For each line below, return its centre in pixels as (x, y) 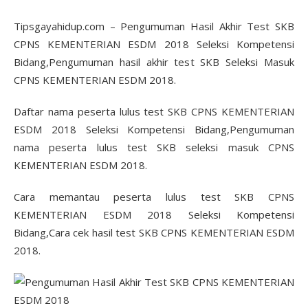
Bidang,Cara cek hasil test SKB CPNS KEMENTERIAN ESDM (154, 232)
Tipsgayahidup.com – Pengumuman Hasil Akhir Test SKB (154, 26)
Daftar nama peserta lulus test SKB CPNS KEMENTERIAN (154, 111)
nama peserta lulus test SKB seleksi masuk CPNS (154, 147)
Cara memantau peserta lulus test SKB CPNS (154, 197)
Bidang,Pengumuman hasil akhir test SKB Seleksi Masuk (154, 62)
